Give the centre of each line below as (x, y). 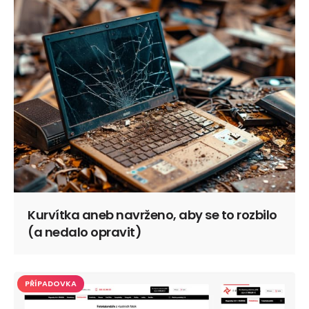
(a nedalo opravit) (84, 232)
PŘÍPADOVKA (51, 283)
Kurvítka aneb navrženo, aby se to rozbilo (152, 215)
